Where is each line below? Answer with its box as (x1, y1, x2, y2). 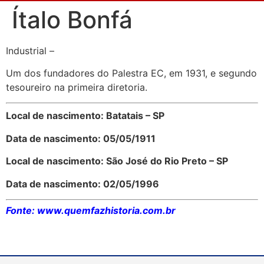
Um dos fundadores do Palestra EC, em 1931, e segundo (6, 67, 257, 80)
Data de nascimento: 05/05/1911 (6, 132, 156, 144)
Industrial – (6, 44, 54, 57)
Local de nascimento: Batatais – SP (6, 110, 164, 122)
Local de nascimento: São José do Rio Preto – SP (6, 155, 228, 167)
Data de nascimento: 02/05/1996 (6, 177, 159, 190)
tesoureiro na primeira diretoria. (6, 81, 147, 94)
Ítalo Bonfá (12, 5, 133, 34)
